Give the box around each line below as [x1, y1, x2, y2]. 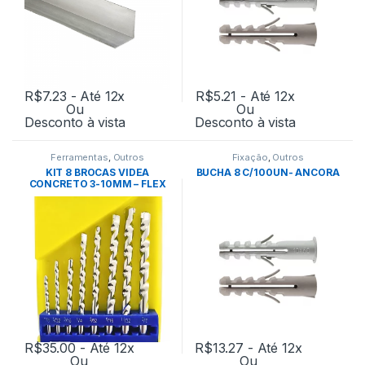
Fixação [231, 151, 268, 163]
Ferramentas [51, 151, 108, 163]
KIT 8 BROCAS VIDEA [45, 165, 150, 178]
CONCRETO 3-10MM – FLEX [29, 177, 166, 190]
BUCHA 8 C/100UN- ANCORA [196, 165, 340, 178]
